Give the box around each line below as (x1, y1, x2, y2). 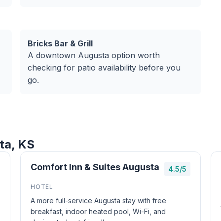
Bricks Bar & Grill (28, 38, 93, 48)
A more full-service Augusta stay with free (31, 196, 167, 205)
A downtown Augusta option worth (28, 50, 160, 60)
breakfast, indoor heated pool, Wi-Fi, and (31, 207, 166, 216)
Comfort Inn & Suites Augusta (31, 162, 160, 172)
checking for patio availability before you (28, 63, 181, 73)
